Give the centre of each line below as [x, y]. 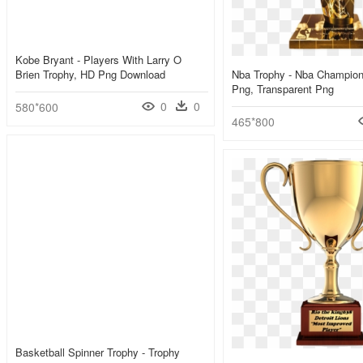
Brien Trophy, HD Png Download [90, 75]
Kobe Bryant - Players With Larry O [98, 60]
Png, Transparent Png [283, 89]
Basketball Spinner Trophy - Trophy [98, 352]
